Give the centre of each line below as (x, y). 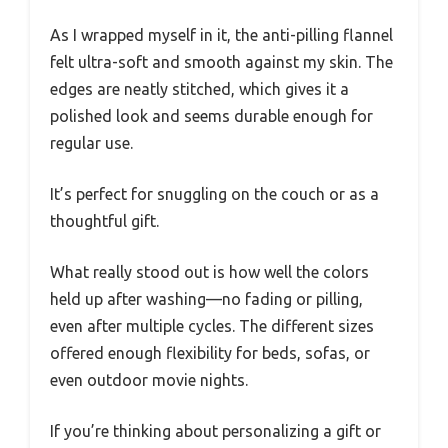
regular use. (91, 143)
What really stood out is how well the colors (209, 272)
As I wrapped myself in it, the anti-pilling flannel (221, 35)
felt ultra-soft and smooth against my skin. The (221, 62)
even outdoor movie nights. (149, 380)
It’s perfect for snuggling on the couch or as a (214, 194)
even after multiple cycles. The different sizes (212, 326)
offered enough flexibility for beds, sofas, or (210, 353)
